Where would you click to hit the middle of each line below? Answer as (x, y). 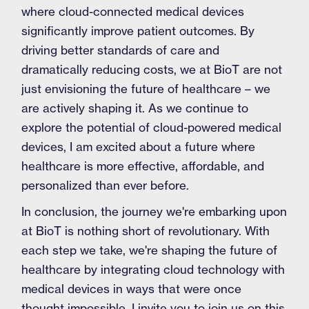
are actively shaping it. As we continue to (135, 108)
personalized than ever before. (106, 185)
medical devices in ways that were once (132, 289)
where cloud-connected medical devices (133, 11)
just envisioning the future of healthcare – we (146, 89)
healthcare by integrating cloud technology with (153, 269)
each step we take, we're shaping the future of (150, 250)
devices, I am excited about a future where (139, 147)
